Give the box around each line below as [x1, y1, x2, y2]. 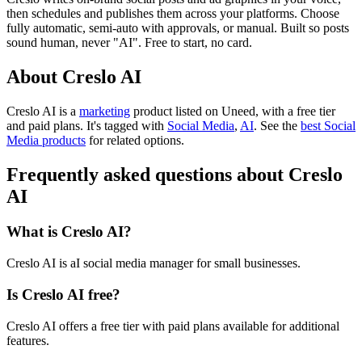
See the [257, 118, 301, 133]
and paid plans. [6, 118, 86, 133]
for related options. [86, 133, 184, 147]
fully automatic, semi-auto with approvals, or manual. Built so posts [6, 20, 349, 35]
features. [6, 333, 49, 347]
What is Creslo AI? [6, 223, 132, 241]
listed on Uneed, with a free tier [172, 103, 335, 118]
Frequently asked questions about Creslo [6, 163, 343, 185]
